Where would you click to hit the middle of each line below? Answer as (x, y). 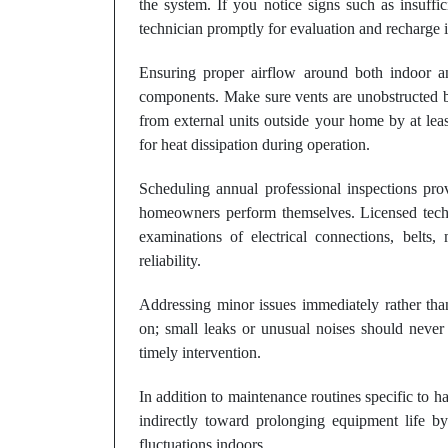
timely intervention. (200, 352)
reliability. (170, 260)
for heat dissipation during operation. (254, 144)
